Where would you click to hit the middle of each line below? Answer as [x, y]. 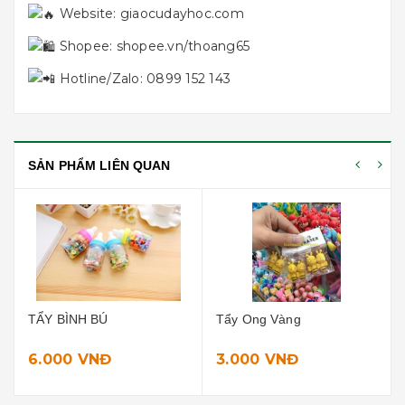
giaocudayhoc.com [182, 13]
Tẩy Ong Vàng [71, 320]
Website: [88, 13]
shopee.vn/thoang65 [183, 46]
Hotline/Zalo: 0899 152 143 [143, 78]
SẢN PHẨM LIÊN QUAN [99, 166]
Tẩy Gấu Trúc [257, 320]
